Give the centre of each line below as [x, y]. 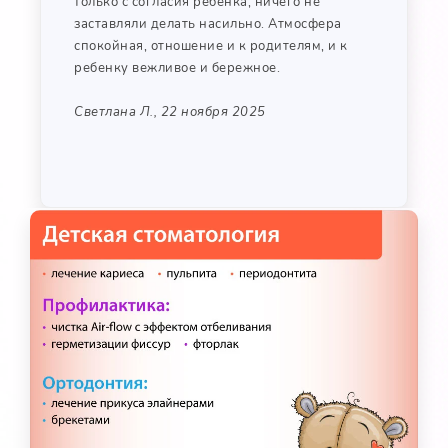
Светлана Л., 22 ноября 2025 [170, 112]
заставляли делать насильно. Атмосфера [208, 24]
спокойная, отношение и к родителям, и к [211, 46]
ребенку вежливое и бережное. [177, 68]
